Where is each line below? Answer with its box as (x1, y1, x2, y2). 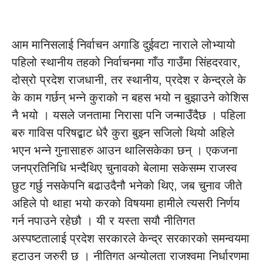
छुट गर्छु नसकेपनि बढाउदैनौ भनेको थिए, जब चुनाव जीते (12, 179, 242, 192)
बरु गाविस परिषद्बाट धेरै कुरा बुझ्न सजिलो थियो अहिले (12, 126, 234, 139)
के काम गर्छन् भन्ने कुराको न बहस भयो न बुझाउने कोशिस (12, 91, 248, 104)
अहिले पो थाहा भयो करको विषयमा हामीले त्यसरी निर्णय (12, 197, 240, 210)
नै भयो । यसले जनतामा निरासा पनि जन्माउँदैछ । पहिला (12, 109, 246, 122)
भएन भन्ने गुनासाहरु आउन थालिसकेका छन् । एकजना (12, 144, 238, 157)
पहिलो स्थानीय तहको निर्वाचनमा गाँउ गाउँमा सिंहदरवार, (12, 56, 241, 69)
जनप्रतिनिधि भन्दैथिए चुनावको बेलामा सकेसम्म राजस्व (12, 161, 237, 174)
